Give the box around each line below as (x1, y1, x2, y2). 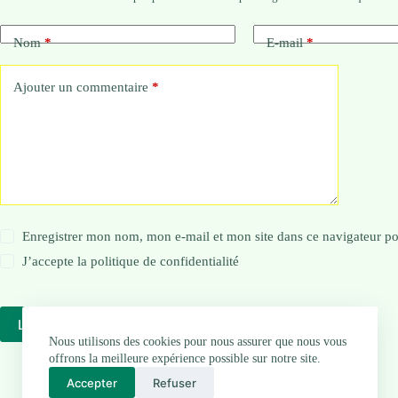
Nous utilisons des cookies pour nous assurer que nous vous (49, 335, 346, 348)
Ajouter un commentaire (13, 79, 148, 94)
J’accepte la (22, 254, 92, 269)
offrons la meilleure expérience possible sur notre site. (49, 352, 321, 365)
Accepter (67, 375, 117, 390)
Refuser (153, 375, 196, 390)
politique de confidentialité (91, 254, 240, 269)
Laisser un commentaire (18, 315, 172, 333)
